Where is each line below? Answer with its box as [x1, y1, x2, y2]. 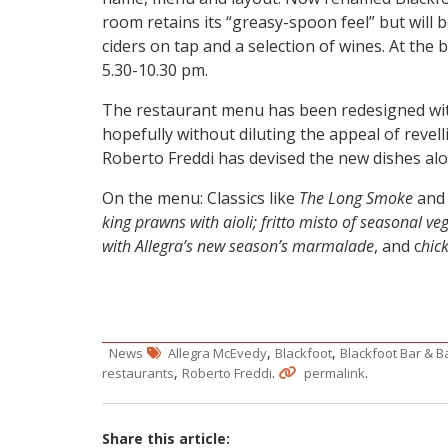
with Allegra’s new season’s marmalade [102, 235, 374, 258]
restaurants [102, 364, 174, 383]
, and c [374, 235, 421, 258]
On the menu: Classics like [102, 187, 299, 210]
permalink [304, 364, 365, 383]
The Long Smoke [299, 187, 413, 210]
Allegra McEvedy [168, 344, 267, 363]
